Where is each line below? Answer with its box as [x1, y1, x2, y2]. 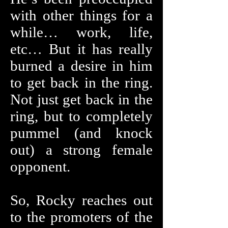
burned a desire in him [10, 58, 153, 74]
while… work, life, [10, 24, 153, 40]
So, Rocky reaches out [10, 192, 153, 208]
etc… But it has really [10, 41, 153, 57]
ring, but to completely [10, 108, 153, 124]
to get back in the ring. [10, 74, 153, 91]
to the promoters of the [10, 209, 153, 225]
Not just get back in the [10, 91, 153, 107]
